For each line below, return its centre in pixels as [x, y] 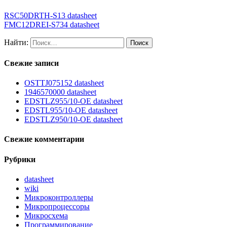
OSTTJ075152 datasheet [64, 83]
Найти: [16, 42]
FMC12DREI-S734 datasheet [52, 24]
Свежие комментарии [44, 139]
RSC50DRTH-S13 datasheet [50, 15]
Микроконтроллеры [59, 198]
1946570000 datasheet [60, 92]
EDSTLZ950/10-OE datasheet [73, 120]
